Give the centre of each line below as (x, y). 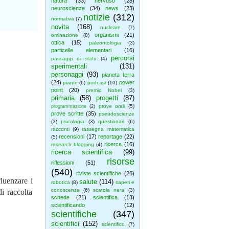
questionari (111, 121)
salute (88, 182)
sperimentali (69, 66)
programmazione (68, 106)
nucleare (110, 27)
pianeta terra (118, 75)
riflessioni (62, 163)
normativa (62, 19)
